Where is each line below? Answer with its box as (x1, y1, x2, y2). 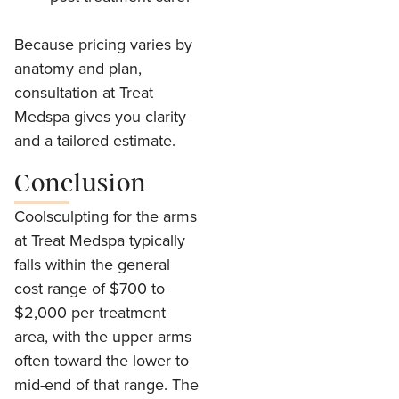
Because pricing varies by (14, 33, 192, 56)
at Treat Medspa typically (14, 228, 185, 251)
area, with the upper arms (14, 324, 191, 347)
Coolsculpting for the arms (14, 204, 197, 227)
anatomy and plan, (14, 57, 142, 80)
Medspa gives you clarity (14, 105, 186, 128)
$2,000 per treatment (14, 300, 166, 323)
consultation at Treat (14, 81, 153, 104)
